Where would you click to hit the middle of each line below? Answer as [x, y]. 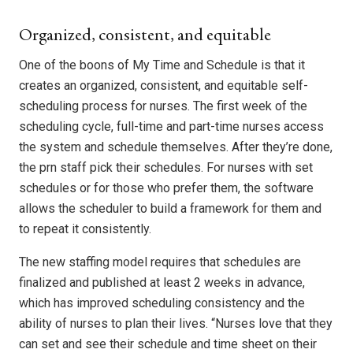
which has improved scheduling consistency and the [162, 303]
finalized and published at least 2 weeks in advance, [162, 283]
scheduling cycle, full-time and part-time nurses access [171, 127]
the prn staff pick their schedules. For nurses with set [166, 168]
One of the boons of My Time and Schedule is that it [162, 65]
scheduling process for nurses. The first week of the [163, 106]
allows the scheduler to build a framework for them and [170, 209]
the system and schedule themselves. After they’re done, [176, 147]
